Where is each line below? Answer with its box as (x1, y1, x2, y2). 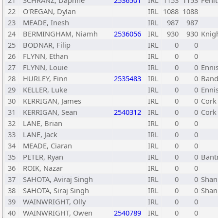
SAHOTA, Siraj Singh (23, 185, 89, 195)
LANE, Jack (23, 129, 57, 139)
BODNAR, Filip (23, 40, 71, 50)
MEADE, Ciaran (23, 141, 72, 150)
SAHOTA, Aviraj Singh (23, 174, 93, 184)
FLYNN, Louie (23, 62, 68, 72)
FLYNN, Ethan (23, 51, 68, 61)
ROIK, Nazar (23, 163, 63, 173)
